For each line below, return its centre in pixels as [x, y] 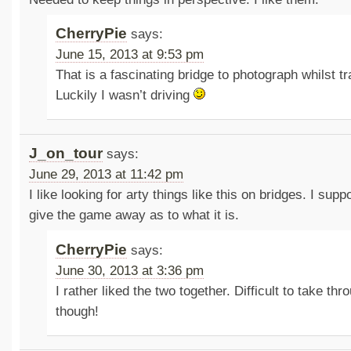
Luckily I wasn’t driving [125, 96]
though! [78, 311]
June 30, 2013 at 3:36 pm [130, 270]
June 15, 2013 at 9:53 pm [130, 55]
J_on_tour [65, 154]
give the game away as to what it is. [134, 215]
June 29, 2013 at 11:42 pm [106, 175]
